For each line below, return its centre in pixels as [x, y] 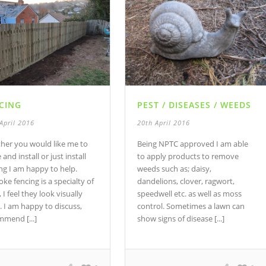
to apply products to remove [188, 156]
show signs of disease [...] [181, 219]
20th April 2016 [164, 123]
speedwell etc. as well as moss [190, 194]
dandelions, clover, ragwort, [186, 181]
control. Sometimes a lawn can [191, 206]
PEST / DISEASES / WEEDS [194, 105]
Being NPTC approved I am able [193, 144]
